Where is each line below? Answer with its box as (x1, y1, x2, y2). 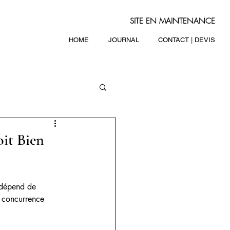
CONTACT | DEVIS (158, 36, 215, 44)
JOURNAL (108, 36, 139, 44)
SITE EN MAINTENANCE (130, 16, 215, 26)
